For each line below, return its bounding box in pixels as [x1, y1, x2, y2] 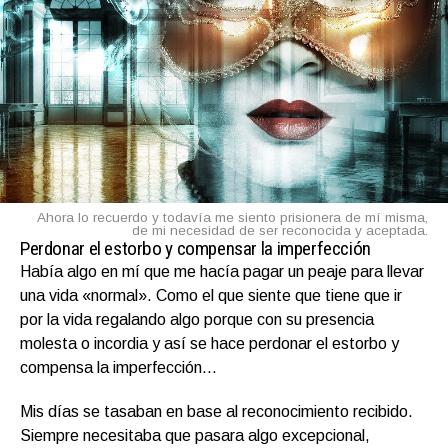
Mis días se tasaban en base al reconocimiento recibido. [20, 402, 413, 420]
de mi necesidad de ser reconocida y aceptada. [132, 222, 428, 238]
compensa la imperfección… [20, 358, 217, 376]
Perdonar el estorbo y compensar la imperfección [20, 236, 371, 260]
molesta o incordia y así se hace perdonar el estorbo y [20, 334, 399, 352]
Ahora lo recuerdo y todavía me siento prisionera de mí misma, [37, 209, 428, 225]
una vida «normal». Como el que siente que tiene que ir [20, 286, 402, 304]
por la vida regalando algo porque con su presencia [20, 310, 374, 328]
